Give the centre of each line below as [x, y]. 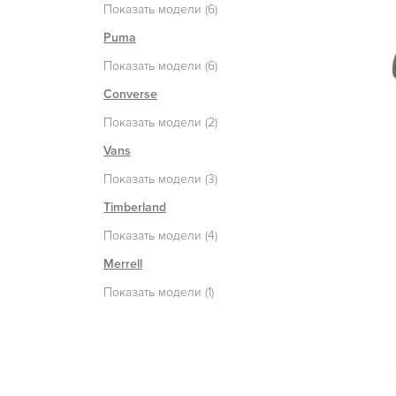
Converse [130, 94]
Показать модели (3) [160, 179]
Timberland [135, 207]
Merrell [123, 263]
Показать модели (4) [160, 235]
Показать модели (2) [160, 122]
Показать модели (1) [159, 292]
